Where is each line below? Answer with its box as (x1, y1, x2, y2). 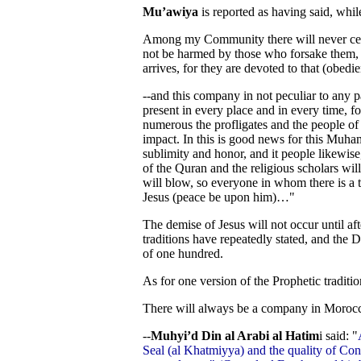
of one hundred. (143, 247, 223, 260)
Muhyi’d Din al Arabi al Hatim (151, 329, 319, 342)
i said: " (319, 329, 358, 342)
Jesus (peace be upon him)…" (143, 190, 295, 204)
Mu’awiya (143, 5, 201, 19)
